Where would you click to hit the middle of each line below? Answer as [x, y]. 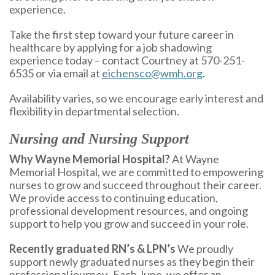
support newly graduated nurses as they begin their [132, 261]
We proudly [205, 249]
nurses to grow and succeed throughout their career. [136, 185]
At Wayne [196, 159]
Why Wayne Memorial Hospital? [91, 159]
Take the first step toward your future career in [122, 34]
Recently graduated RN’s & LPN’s [93, 249]
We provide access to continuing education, [114, 198]
